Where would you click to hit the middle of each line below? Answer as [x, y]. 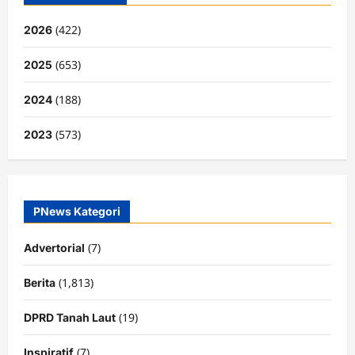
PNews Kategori [77, 211]
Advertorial [54, 247]
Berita [40, 282]
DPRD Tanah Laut [70, 317]
